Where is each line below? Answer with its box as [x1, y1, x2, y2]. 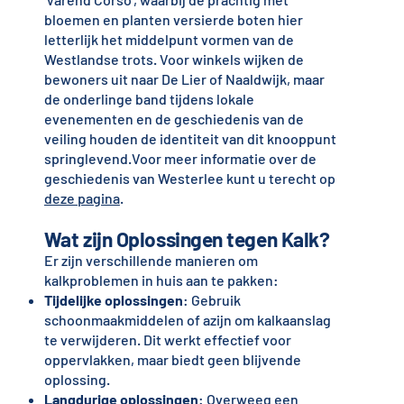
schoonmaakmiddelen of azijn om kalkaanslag [43, 311, 331, 329]
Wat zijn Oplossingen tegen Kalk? [43, 226, 330, 252]
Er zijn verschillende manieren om [43, 252, 258, 270]
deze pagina [43, 189, 120, 207]
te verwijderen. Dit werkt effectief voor [43, 331, 291, 349]
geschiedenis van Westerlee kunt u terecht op [43, 170, 335, 188]
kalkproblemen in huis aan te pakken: [43, 271, 279, 289]
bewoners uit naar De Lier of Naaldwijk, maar [43, 70, 325, 88]
